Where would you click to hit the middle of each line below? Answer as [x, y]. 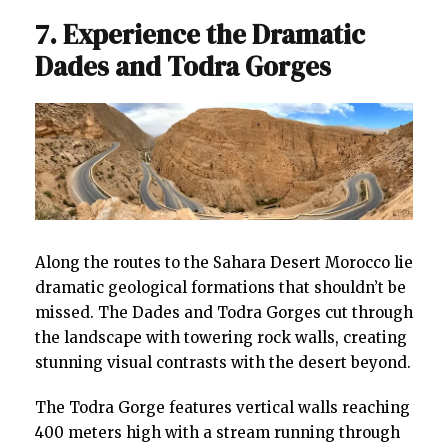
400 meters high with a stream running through [217, 432]
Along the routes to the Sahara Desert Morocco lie [224, 262]
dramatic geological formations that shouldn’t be [220, 287]
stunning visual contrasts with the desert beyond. [223, 362]
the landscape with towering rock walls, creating [221, 337]
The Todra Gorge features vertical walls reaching [222, 407]
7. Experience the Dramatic [200, 34]
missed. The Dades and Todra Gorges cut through [224, 312]
